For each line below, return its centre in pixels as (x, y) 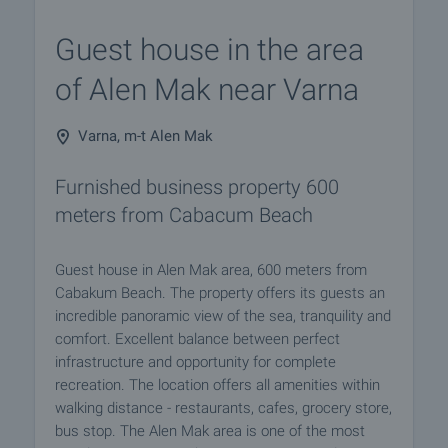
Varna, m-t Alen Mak (145, 136)
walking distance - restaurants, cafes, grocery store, (223, 408)
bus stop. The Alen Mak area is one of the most (210, 431)
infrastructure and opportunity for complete (195, 362)
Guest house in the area (209, 49)
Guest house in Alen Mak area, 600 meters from (211, 270)
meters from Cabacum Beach (184, 215)
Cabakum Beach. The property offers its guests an (220, 293)
